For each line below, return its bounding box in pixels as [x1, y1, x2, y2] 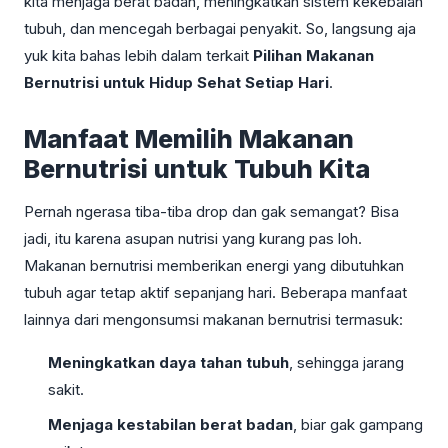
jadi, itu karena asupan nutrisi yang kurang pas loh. [24, 228, 362, 248]
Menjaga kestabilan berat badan [48, 414, 293, 434]
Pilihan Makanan [253, 45, 374, 65]
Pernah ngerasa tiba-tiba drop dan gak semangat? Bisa [24, 201, 399, 221]
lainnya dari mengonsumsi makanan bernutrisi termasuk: [24, 309, 403, 329]
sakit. [48, 379, 84, 399]
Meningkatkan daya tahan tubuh [48, 352, 289, 372]
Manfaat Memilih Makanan [24, 123, 354, 154]
